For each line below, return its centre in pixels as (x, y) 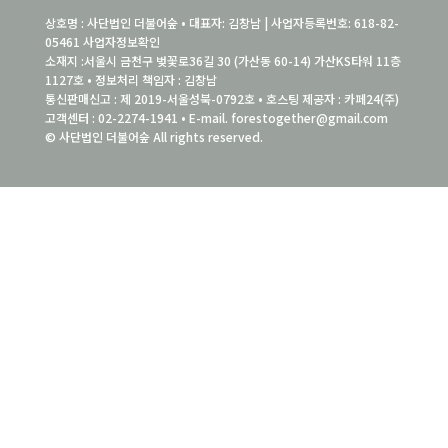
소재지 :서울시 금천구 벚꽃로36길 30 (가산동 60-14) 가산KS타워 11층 (222, 60)
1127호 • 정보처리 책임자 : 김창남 (130, 79)
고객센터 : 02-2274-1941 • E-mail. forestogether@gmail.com (216, 117)
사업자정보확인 (121, 41)
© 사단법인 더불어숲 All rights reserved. (153, 136)
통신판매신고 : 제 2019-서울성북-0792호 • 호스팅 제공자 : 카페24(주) (221, 98)
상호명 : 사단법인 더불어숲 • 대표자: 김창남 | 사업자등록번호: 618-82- (221, 22)
